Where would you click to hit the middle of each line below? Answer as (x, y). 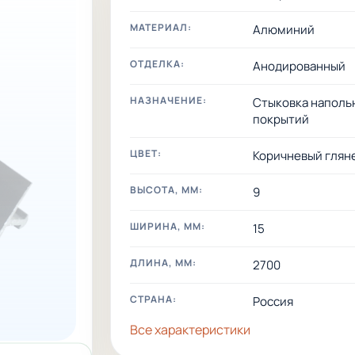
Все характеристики (191, 329)
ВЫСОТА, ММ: (167, 189)
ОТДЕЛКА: (158, 63)
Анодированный (300, 66)
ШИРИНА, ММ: (168, 226)
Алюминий (284, 29)
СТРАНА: (154, 299)
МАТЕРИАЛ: (161, 27)
